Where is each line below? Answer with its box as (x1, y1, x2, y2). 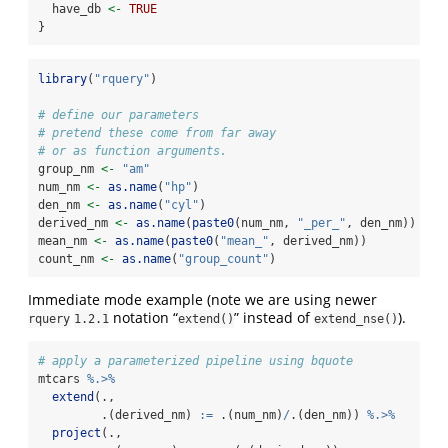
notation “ (109, 307, 178, 327)
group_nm (38, 161, 101, 176)
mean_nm (38, 233, 94, 248)
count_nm (38, 251, 101, 266)
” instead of (234, 307, 314, 327)
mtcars (38, 371, 87, 386)
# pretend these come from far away (38, 125, 276, 140)
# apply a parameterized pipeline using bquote (38, 353, 353, 368)
